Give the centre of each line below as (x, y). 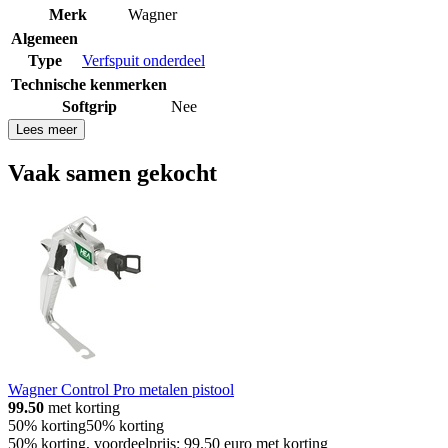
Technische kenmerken (89, 84)
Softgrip (89, 106)
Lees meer (46, 129)
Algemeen (44, 38)
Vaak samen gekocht (112, 172)
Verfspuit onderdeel (143, 60)
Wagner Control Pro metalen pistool (121, 389)
